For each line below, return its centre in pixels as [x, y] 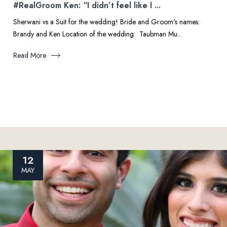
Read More [30, 55]
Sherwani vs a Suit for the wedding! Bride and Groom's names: [107, 22]
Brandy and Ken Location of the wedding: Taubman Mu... [98, 34]
